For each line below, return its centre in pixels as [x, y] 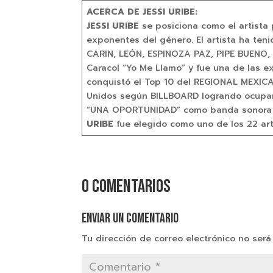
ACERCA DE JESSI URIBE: [144, 12]
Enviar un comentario [130, 218]
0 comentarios [126, 186]
